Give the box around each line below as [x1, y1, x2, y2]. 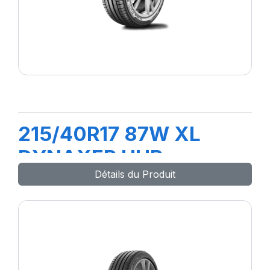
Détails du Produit [95, 168, 175, 180]
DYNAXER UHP [18, 145, 163, 169]
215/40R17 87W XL [18, 122, 201, 146]
